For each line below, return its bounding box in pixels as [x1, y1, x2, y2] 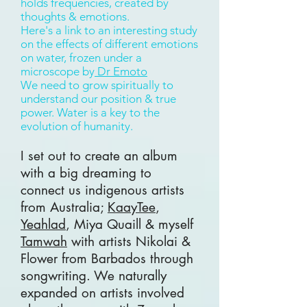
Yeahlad [21, 216, 66, 233]
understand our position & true [21, 92, 176, 106]
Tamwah [21, 233, 67, 250]
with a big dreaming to [21, 164, 151, 182]
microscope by [21, 64, 95, 78]
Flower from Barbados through [21, 250, 193, 267]
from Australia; [21, 199, 108, 216]
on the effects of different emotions [21, 37, 198, 51]
